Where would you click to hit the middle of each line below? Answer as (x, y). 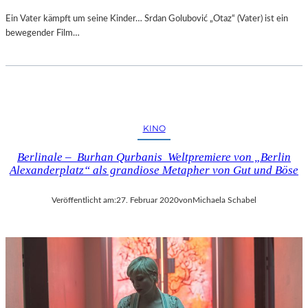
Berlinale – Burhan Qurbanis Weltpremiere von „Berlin (154, 157)
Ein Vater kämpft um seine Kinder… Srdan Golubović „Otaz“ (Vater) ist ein (147, 18)
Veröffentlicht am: (84, 200)
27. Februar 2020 (147, 200)
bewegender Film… (43, 33)
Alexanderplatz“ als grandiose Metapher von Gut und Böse (154, 170)
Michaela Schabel (224, 200)
